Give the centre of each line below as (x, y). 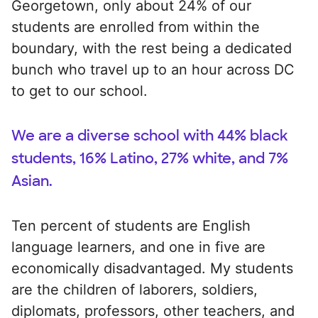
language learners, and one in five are (138, 247)
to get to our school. (79, 91)
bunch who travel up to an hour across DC (153, 69)
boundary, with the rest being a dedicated (152, 48)
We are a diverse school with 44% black (149, 135)
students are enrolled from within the (136, 27)
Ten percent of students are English (131, 225)
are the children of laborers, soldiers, (135, 289)
